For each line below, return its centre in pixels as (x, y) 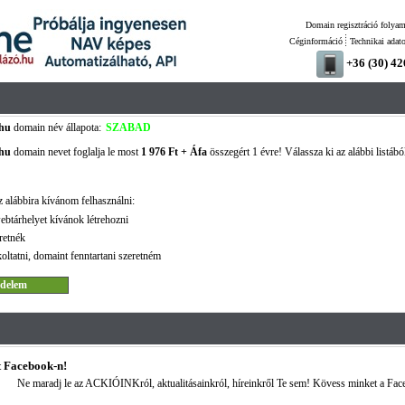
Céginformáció (316, 41)
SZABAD (128, 127)
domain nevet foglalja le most (75, 152)
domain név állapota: (56, 127)
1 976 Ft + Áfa (174, 152)
